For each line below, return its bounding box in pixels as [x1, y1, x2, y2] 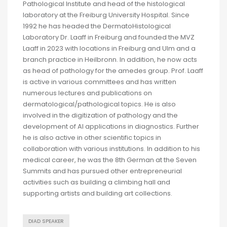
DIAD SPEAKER [28, 217, 64, 224]
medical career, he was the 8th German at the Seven [23, 155, 197, 165]
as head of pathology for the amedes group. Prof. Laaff [23, 65, 203, 75]
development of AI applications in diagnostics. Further [23, 121, 199, 131]
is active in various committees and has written [23, 77, 176, 87]
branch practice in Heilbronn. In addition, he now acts [23, 54, 197, 64]
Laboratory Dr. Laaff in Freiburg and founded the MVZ [23, 32, 195, 42]
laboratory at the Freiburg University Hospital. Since [23, 10, 190, 20]
